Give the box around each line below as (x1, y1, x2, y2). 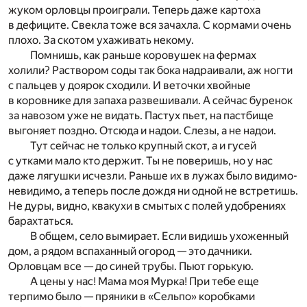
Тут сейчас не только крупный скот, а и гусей (30, 139, 256, 153)
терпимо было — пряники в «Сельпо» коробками (8, 290, 255, 304)
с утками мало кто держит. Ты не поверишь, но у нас (8, 154, 273, 168)
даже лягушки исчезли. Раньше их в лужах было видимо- (8, 169, 297, 183)
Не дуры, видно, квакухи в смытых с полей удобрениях (8, 199, 286, 213)
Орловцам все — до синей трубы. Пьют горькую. (8, 260, 254, 273)
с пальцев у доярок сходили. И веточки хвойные (8, 79, 251, 93)
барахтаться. (8, 214, 73, 228)
